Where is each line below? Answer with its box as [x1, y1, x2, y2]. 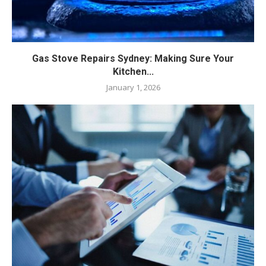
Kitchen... [112, 65, 154, 77]
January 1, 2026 [106, 81, 160, 93]
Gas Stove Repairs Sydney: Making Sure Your [32, 52, 234, 64]
